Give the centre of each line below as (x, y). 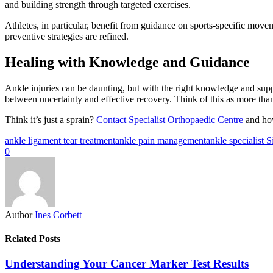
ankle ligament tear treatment (60, 140)
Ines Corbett (58, 214)
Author (19, 214)
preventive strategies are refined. (67, 36)
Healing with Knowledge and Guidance (127, 62)
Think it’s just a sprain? (51, 119)
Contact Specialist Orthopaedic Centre (170, 119)
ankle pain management (161, 140)
